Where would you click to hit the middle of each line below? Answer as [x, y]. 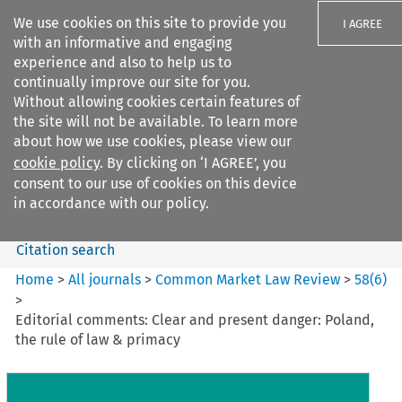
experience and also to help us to [122, 62]
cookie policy [57, 163]
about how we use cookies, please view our [153, 141]
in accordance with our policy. [111, 203]
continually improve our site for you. [132, 82]
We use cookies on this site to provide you [150, 23]
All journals [107, 279]
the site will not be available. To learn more [156, 122]
